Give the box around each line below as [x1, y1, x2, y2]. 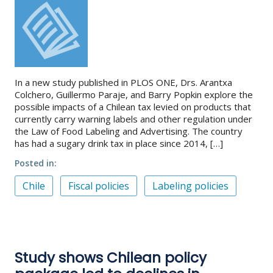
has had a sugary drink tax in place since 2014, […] [15, 136, 223, 149]
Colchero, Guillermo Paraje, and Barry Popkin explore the [15, 88, 253, 101]
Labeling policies [152, 179, 229, 193]
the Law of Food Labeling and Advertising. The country [15, 124, 243, 137]
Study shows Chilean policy [15, 247, 207, 268]
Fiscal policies [68, 179, 129, 193]
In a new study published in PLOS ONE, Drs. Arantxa [15, 76, 232, 88]
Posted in [15, 157, 54, 169]
